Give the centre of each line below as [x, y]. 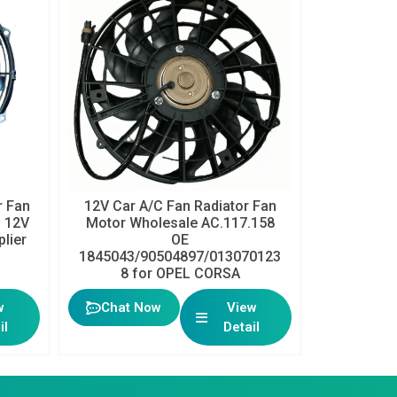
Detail [242, 327]
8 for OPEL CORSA [180, 274]
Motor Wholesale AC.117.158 [180, 223]
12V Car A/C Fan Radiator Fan [180, 206]
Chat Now [132, 308]
